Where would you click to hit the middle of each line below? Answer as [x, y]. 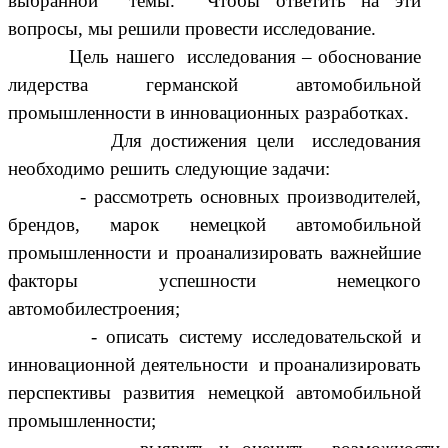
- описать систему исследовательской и [256, 336]
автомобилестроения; [94, 308]
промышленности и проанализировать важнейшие [215, 252]
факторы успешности [173, 280]
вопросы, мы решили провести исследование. [192, 28]
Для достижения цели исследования [215, 140]
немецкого [379, 280]
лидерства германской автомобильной [215, 84]
